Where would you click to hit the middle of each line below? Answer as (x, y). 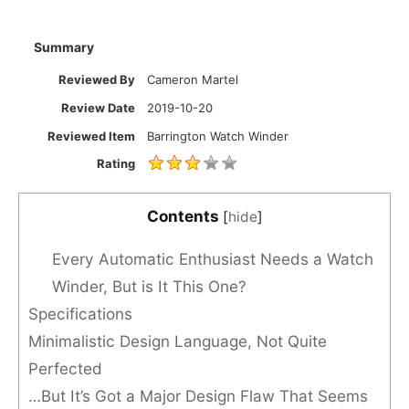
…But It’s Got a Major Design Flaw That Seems (198, 396)
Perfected (65, 369)
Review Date (99, 107)
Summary (64, 47)
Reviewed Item (92, 136)
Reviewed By (97, 79)
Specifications (80, 314)
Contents (183, 216)
